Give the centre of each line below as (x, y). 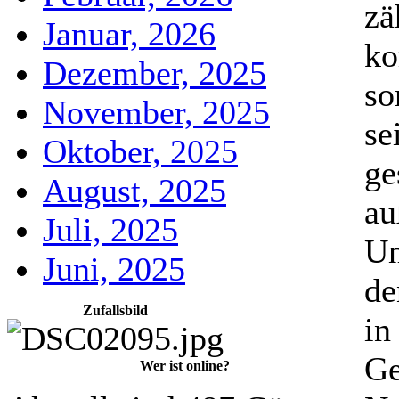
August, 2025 (134, 191)
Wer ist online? (184, 366)
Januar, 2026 (129, 34)
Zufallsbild (115, 310)
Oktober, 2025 (140, 151)
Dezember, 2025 (155, 73)
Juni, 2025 (114, 269)
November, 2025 (156, 112)
